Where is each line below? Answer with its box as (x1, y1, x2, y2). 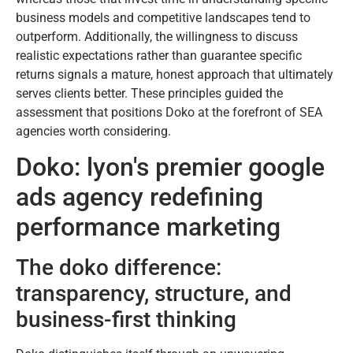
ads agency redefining (16, 182, 263, 213)
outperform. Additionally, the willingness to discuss (16, 28, 298, 44)
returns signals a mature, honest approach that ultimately (16, 66, 333, 82)
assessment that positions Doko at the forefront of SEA (16, 104, 322, 120)
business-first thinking (16, 307, 236, 333)
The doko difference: (16, 255, 221, 281)
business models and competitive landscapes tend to (16, 9, 310, 25)
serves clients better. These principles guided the (16, 85, 283, 101)
